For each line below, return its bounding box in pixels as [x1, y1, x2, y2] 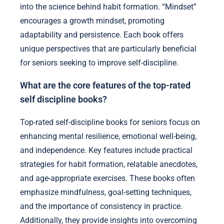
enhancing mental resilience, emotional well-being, [20, 131, 196, 141]
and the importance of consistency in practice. [20, 201, 182, 211]
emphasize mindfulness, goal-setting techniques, [20, 187, 191, 197]
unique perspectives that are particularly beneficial [20, 43, 196, 53]
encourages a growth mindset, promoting [20, 15, 164, 25]
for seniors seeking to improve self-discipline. [20, 57, 178, 67]
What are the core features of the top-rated [20, 80, 190, 91]
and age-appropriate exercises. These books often [20, 173, 195, 183]
